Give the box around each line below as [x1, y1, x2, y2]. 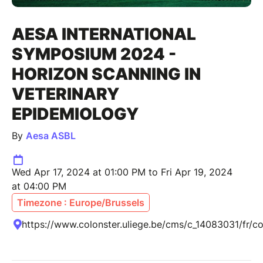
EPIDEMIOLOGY [12, 104, 139, 124]
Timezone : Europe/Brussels [17, 197, 144, 209]
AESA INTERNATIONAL [12, 24, 196, 45]
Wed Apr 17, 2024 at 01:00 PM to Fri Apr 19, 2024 [12, 166, 232, 178]
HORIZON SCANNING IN [12, 64, 201, 85]
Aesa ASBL [26, 130, 76, 142]
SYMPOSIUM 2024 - [12, 44, 176, 65]
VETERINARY [12, 84, 119, 104]
